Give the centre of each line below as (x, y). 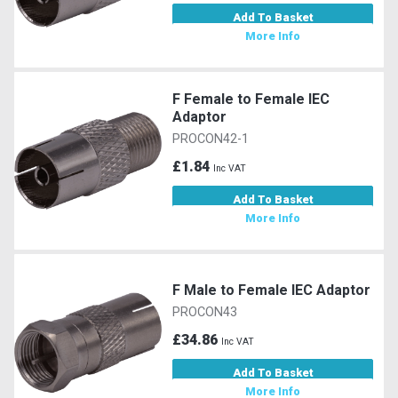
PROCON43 (205, 312)
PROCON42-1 (211, 139)
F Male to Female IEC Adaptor (272, 290)
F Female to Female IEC (251, 99)
